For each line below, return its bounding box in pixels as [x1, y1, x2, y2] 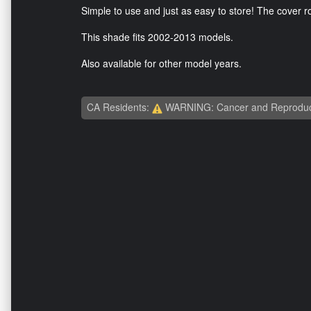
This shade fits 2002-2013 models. [81, 29, 233, 44]
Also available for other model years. [81, 56, 242, 70]
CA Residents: [87, 99, 152, 114]
